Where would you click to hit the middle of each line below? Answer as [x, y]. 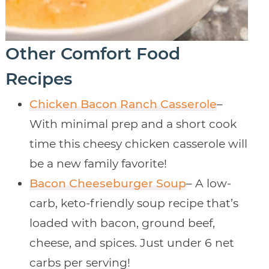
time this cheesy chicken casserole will [138, 144]
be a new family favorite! [98, 164]
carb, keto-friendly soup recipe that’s [134, 204]
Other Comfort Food [92, 54]
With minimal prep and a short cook [133, 124]
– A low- [208, 184]
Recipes [38, 79]
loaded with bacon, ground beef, [122, 223]
